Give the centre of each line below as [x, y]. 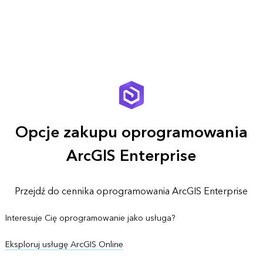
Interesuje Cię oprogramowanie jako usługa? [90, 218]
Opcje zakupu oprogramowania [131, 132]
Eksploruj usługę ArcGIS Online [64, 244]
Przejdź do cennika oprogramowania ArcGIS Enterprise [131, 191]
